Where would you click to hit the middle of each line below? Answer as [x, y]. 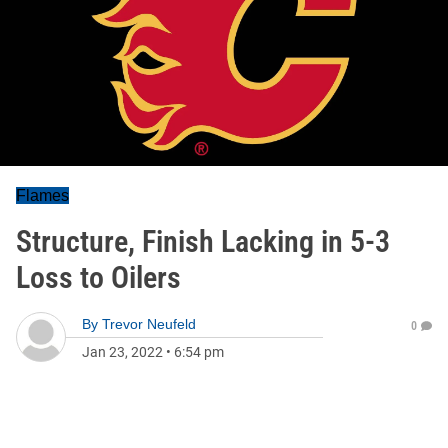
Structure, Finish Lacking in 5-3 [203, 241]
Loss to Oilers [98, 277]
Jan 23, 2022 [122, 352]
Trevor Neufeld [149, 324]
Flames [42, 195]
